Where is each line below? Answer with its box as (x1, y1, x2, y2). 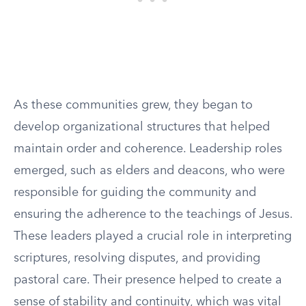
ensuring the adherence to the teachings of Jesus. (14, 208, 292, 221)
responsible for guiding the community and (14, 186, 256, 199)
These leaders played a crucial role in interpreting (14, 230, 292, 242)
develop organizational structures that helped (14, 121, 270, 133)
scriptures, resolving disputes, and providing (14, 252, 260, 264)
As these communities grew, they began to (14, 99, 253, 111)
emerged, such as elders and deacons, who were (14, 165, 285, 177)
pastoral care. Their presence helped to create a (14, 274, 282, 286)
